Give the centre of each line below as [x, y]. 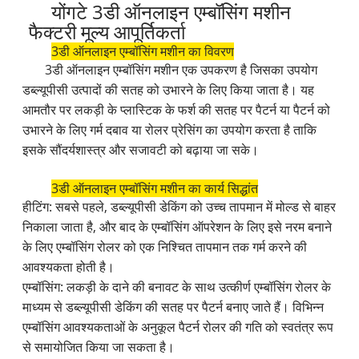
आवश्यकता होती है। [69, 267]
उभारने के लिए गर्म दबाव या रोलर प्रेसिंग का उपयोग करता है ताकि [170, 130]
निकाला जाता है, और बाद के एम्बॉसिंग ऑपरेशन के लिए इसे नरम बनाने [177, 227]
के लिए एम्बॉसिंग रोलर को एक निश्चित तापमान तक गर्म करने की [165, 247]
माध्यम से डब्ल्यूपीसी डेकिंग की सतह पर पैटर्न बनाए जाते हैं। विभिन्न [173, 307]
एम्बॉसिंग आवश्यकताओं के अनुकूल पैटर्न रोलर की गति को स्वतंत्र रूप [178, 327]
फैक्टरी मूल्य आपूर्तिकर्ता [107, 32]
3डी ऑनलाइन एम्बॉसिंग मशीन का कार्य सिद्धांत [154, 189]
